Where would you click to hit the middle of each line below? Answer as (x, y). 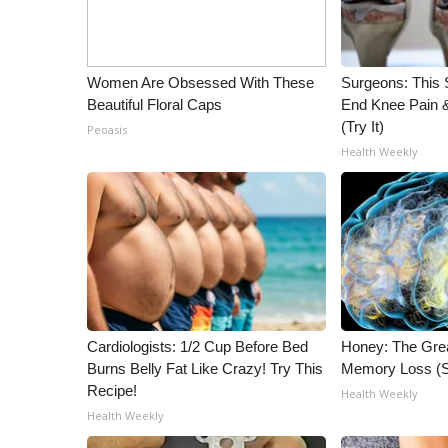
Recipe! (112, 390)
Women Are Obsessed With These (200, 82)
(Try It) (363, 126)
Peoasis (107, 129)
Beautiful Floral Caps (154, 104)
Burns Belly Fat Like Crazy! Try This (205, 368)
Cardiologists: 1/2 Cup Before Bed (197, 346)
